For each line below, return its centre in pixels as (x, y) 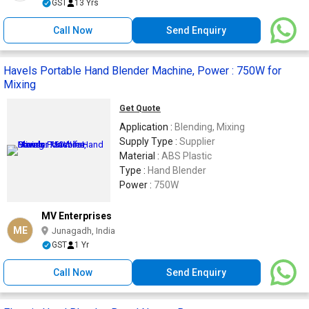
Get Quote (140, 108)
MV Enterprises (77, 216)
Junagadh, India (83, 230)
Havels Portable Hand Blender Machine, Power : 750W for (142, 70)
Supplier (197, 141)
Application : (147, 127)
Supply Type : (149, 141)
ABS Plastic (187, 156)
